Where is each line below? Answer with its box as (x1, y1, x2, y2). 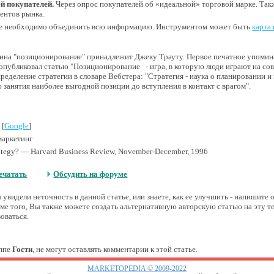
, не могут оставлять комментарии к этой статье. (32, 245, 198, 254)
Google (4, 121, 29, 130)
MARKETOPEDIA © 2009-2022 (87, 265, 187, 273)
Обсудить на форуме (53, 169, 128, 179)
